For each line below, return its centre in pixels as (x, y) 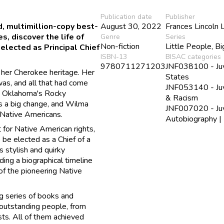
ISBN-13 (114, 56)
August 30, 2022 (131, 26)
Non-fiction (120, 46)
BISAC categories (193, 56)
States (177, 77)
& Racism (182, 98)
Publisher (180, 16)
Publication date (126, 16)
